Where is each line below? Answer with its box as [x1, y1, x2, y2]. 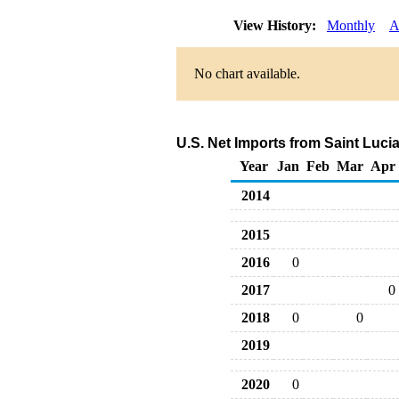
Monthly [327, 18, 375, 33]
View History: [230, 18, 323, 33]
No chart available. [194, 66, 300, 81]
